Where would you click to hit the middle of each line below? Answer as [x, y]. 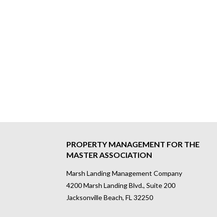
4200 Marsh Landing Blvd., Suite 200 [121, 186]
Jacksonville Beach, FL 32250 [110, 198]
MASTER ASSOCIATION [109, 155]
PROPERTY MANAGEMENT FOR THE [133, 144]
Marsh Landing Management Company [124, 173]
